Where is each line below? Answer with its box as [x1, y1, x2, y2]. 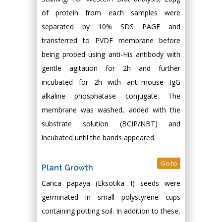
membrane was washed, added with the [42, 105, 180, 114]
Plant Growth [42, 163, 93, 172]
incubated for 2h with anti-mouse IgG [42, 77, 180, 87]
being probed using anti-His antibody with [42, 50, 180, 59]
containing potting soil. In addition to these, [42, 206, 180, 216]
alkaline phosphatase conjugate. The [42, 91, 180, 101]
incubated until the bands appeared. [42, 133, 156, 142]
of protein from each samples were [42, 8, 180, 17]
